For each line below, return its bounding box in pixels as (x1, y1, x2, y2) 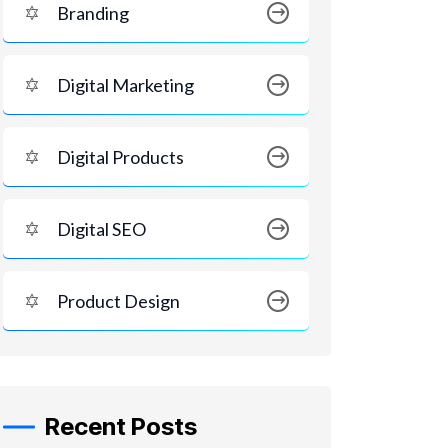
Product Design (57, 290, 180, 312)
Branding (57, 2, 129, 24)
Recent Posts (45, 412, 197, 441)
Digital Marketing (57, 74, 194, 96)
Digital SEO (57, 218, 146, 240)
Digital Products (57, 146, 184, 168)
